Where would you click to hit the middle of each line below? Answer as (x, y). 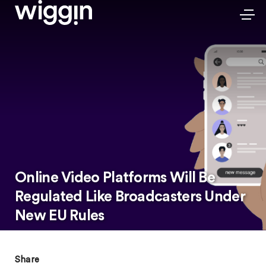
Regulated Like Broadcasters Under (130, 197)
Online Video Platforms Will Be (115, 178)
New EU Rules (60, 216)
